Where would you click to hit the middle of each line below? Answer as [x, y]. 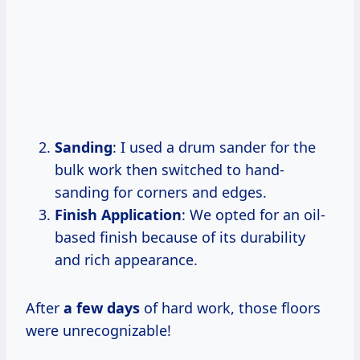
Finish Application [118, 214]
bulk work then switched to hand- [170, 169]
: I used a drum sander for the [214, 147]
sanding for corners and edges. [161, 192]
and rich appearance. [126, 259]
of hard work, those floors [230, 307]
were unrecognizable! [98, 330]
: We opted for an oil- [254, 214]
